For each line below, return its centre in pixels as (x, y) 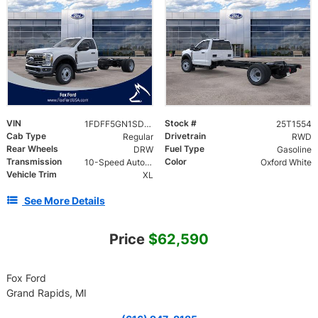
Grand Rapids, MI (46, 292)
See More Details (65, 200)
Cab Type (26, 136)
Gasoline (294, 149)
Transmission (34, 161)
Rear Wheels (32, 148)
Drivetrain (185, 136)
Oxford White (286, 162)
